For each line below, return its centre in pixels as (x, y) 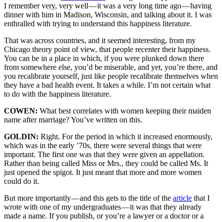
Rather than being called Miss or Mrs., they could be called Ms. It (106, 164)
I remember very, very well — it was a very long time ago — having (108, 6)
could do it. (22, 181)
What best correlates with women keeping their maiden (125, 111)
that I (201, 198)
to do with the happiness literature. (57, 94)
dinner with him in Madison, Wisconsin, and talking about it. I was (108, 15)
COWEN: (22, 111)
